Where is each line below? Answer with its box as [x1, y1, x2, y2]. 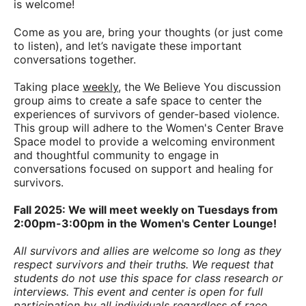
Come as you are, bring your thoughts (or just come [14, 25, 283, 39]
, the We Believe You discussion [118, 80, 281, 94]
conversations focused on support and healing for [14, 162, 273, 176]
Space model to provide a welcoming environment [14, 135, 275, 148]
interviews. [14, 285, 72, 298]
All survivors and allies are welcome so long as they [14, 244, 281, 258]
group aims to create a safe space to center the [14, 94, 262, 107]
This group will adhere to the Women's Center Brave [14, 121, 283, 135]
